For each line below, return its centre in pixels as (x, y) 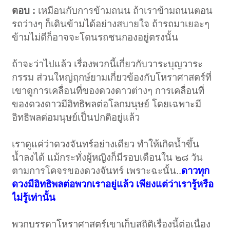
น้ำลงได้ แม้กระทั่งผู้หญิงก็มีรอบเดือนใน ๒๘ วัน (108, 158)
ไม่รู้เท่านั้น (34, 198)
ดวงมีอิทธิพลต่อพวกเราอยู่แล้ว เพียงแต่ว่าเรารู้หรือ (113, 184)
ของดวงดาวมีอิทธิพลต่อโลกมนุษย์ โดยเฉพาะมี (107, 104)
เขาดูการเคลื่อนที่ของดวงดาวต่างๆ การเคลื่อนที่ (108, 91)
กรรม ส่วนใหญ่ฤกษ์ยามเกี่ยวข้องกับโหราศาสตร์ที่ (112, 78)
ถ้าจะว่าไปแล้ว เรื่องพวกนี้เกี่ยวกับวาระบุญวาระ (108, 64)
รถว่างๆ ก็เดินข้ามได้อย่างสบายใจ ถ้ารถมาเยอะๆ (111, 24)
